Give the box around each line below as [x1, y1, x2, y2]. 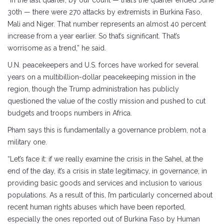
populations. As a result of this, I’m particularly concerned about [7, 190, 212, 199]
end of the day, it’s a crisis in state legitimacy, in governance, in [7, 166, 207, 175]
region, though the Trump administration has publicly [7, 84, 179, 93]
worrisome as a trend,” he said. [7, 43, 106, 52]
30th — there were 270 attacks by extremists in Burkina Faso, [7, 7, 202, 16]
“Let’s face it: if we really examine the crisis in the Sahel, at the [7, 154, 203, 163]
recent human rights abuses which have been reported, [7, 202, 185, 211]
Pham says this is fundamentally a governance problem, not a [7, 125, 206, 134]
